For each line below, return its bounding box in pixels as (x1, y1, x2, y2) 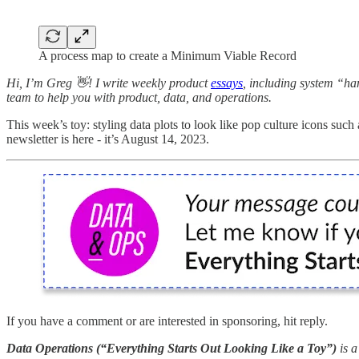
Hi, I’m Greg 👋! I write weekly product (6, 75, 211, 90)
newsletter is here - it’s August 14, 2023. (6, 131, 209, 146)
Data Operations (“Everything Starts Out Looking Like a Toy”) (6, 341, 340, 355)
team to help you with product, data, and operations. (6, 90, 272, 104)
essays (211, 75, 243, 90)
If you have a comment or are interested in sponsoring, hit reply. (6, 313, 328, 328)
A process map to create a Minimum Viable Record (38, 48, 296, 63)
